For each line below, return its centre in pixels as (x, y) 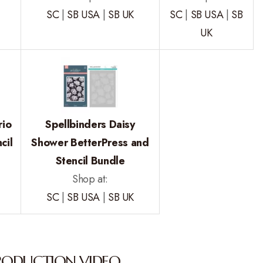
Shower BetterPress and (90, 143)
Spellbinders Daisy (90, 124)
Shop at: (90, 179)
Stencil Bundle (90, 161)
